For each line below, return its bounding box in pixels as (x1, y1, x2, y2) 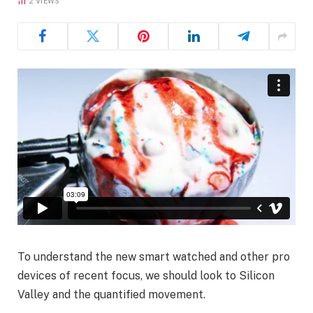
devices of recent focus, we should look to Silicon (17, 268, 275, 282)
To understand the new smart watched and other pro (17, 249, 290, 263)
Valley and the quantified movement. (17, 287, 205, 301)
